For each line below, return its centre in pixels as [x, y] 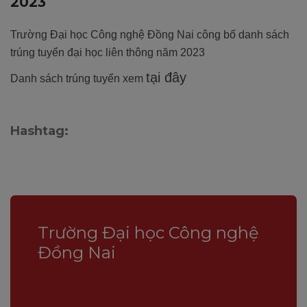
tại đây [166, 77]
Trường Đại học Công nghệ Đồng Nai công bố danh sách [150, 34]
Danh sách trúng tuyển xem [78, 78]
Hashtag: [39, 131]
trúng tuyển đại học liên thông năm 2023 [108, 52]
